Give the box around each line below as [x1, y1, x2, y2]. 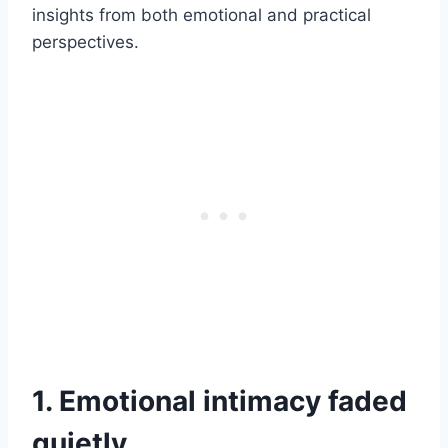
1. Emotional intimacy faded [32, 384, 407, 419]
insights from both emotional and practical [32, 5, 371, 26]
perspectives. [32, 32, 139, 53]
